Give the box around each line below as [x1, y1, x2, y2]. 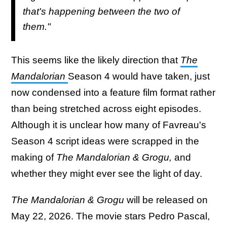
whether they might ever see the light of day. [11, 168, 202, 179]
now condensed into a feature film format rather [11, 87, 215, 98]
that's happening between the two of [23, 6, 180, 17]
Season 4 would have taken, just [68, 71, 210, 82]
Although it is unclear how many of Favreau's [11, 120, 206, 131]
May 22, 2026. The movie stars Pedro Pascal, [11, 211, 210, 222]
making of [11, 152, 54, 163]
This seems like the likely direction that [11, 55, 180, 66]
